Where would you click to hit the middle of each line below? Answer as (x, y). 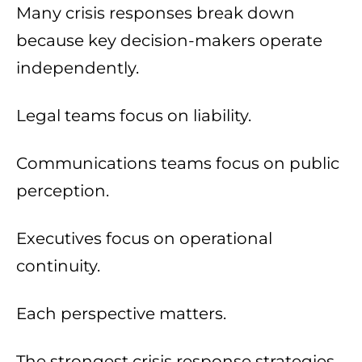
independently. (78, 68)
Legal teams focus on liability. (134, 116)
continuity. (58, 266)
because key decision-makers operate (169, 41)
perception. (63, 191)
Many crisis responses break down (156, 13)
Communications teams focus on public (178, 164)
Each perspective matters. (121, 314)
